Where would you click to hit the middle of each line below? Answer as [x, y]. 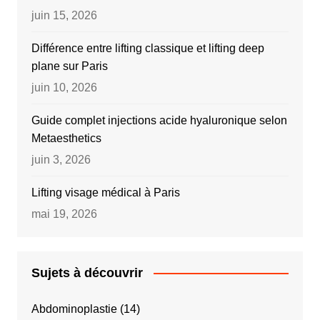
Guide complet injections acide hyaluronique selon [159, 120]
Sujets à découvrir [87, 272]
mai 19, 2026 [64, 214]
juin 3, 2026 [61, 159]
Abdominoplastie [74, 309]
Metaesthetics [66, 138]
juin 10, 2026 [64, 87]
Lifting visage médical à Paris [105, 192]
